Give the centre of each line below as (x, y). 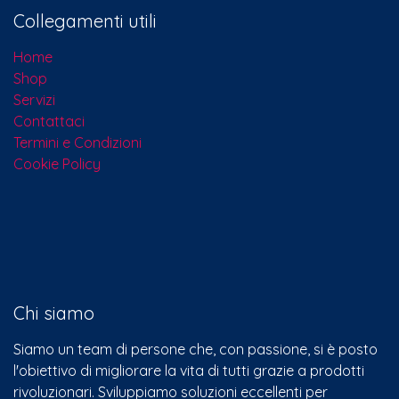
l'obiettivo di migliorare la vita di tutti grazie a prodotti (189, 370)
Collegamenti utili (85, 20)
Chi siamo (54, 313)
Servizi (34, 99)
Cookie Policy (57, 163)
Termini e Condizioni (77, 142)
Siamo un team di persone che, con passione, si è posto (195, 349)
